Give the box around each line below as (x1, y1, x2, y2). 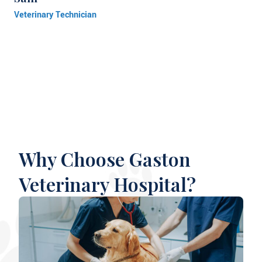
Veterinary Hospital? (19, 171, 196, 197)
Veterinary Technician (14, 9, 96, 22)
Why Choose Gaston (19, 146, 191, 172)
